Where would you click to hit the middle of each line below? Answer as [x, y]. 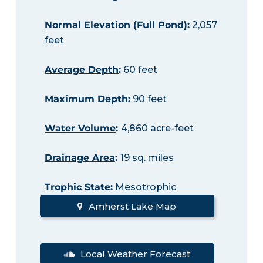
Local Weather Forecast [136, 254]
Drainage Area [80, 158]
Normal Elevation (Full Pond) [116, 25]
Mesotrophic [144, 187]
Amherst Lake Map [133, 206]
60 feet [139, 70]
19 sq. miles [147, 158]
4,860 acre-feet [157, 129]
